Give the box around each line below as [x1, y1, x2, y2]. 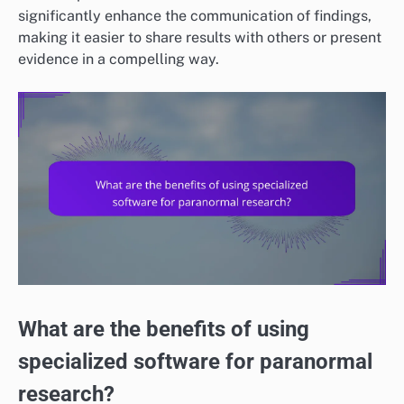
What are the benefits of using [18, 317, 309, 343]
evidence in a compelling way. [18, 50, 219, 68]
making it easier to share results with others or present [18, 28, 381, 46]
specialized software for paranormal [18, 349, 372, 375]
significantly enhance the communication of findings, [18, 6, 372, 24]
